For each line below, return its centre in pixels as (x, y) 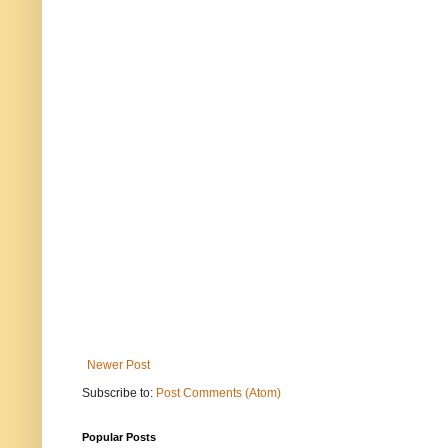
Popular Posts (119, 437)
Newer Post (118, 365)
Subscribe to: (119, 393)
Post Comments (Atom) (218, 393)
